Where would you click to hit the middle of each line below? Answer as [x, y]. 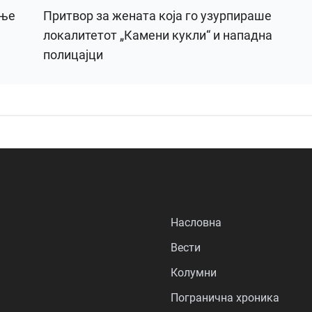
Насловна [196, 222]
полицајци [73, 54]
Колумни [194, 272]
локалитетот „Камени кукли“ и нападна [158, 35]
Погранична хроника [225, 297]
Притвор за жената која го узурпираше [157, 15]
